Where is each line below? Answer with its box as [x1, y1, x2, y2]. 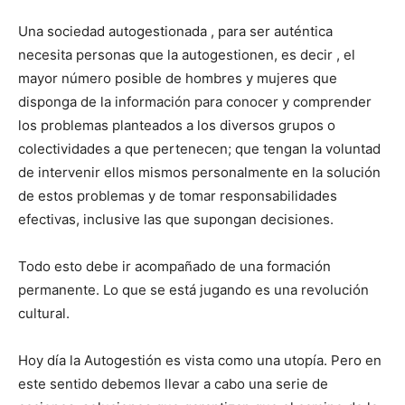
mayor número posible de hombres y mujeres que [18, 69, 337, 87]
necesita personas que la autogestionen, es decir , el [18, 45, 355, 63]
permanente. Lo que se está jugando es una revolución [18, 280, 369, 298]
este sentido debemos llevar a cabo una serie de [18, 374, 328, 392]
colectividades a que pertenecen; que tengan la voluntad [18, 139, 381, 157]
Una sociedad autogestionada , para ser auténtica [18, 22, 333, 40]
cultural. [18, 304, 70, 322]
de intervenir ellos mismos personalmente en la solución [18, 163, 381, 181]
